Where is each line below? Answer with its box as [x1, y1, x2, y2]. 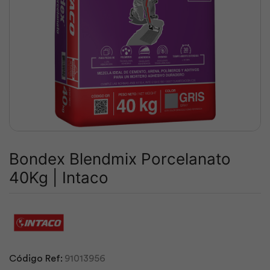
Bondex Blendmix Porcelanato [9, 149, 231, 168]
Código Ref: [9, 254, 63, 264]
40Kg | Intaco [9, 168, 108, 187]
